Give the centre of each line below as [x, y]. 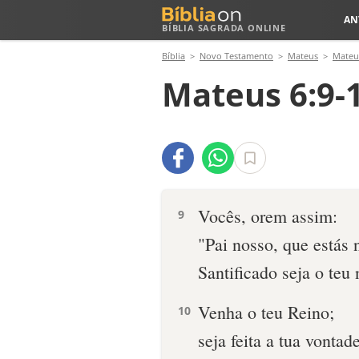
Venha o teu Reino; [266, 312]
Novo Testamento [236, 56]
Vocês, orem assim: [268, 216]
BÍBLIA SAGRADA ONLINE [224, 28]
